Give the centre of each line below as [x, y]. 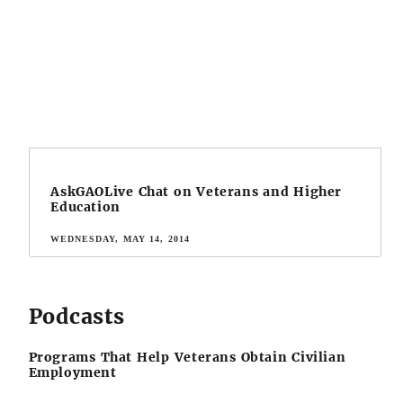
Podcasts [76, 316]
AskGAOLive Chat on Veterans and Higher [196, 191]
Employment [72, 372]
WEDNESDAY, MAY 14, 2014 [120, 239]
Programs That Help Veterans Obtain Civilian [187, 357]
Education [85, 206]
